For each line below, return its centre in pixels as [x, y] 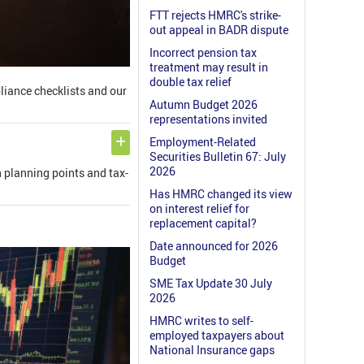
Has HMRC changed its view [221, 194]
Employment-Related [203, 142]
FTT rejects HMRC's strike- [215, 15]
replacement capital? [203, 223]
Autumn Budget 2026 [204, 105]
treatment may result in [209, 67]
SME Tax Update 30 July [211, 284]
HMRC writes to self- [201, 321]
